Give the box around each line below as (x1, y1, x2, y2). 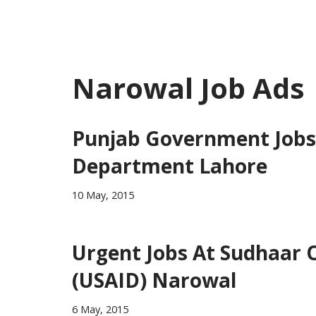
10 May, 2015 (72, 188, 134, 202)
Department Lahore (72, 152, 267, 179)
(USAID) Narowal (72, 266, 236, 293)
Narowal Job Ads (72, 68, 305, 107)
